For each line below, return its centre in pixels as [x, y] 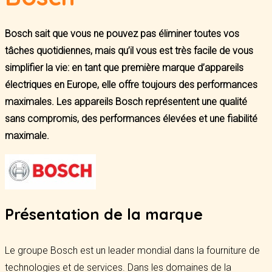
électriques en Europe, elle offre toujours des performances [131, 85]
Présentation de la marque [104, 214]
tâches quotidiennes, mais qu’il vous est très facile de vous [129, 51]
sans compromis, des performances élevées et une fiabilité [131, 119]
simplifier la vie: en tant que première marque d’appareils [124, 68]
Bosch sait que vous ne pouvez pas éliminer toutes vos [122, 34]
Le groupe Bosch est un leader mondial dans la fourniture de [132, 250]
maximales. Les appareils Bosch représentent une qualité [126, 102]
